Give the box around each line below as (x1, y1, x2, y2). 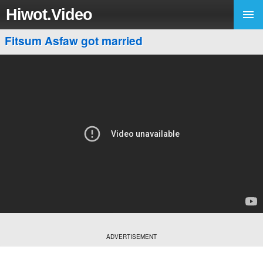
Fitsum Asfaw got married (5, 32, 143, 49)
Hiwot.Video (6, 5, 92, 23)
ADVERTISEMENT (106, 232, 157, 241)
